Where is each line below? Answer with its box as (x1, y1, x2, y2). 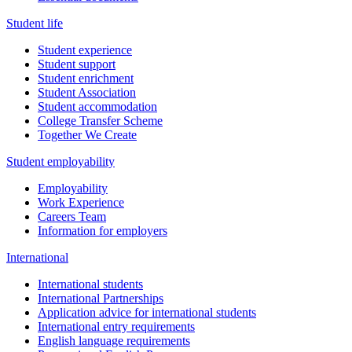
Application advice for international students (38, 305, 256, 319)
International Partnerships (38, 291, 163, 305)
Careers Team (38, 209, 106, 223)
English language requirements (38, 333, 190, 347)
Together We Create (38, 127, 137, 141)
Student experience (38, 42, 132, 57)
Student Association (38, 85, 136, 99)
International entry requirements (38, 319, 195, 333)
